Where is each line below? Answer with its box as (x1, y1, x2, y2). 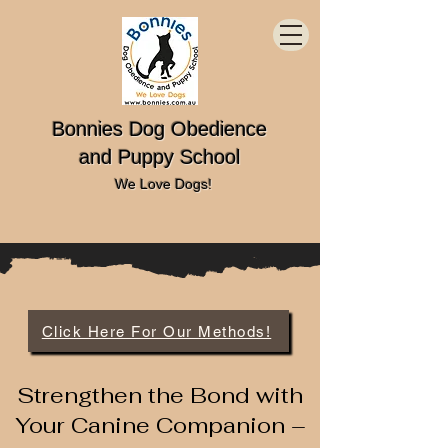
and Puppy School (79, 146, 240, 168)
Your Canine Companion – (14, 411, 306, 439)
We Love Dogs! (114, 176, 212, 192)
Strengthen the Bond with (17, 381, 303, 409)
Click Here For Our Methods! (41, 322, 272, 340)
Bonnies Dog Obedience (52, 118, 267, 140)
